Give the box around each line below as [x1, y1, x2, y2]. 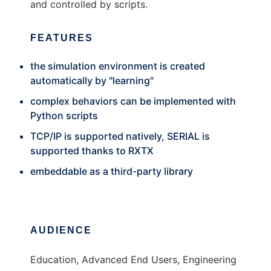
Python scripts [30, 109, 98, 122]
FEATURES [30, 33, 93, 43]
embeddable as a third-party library [30, 165, 193, 177]
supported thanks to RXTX [30, 145, 154, 157]
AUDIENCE [30, 225, 92, 235]
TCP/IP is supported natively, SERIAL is [30, 130, 210, 142]
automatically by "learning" [30, 74, 154, 87]
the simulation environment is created [30, 60, 205, 72]
